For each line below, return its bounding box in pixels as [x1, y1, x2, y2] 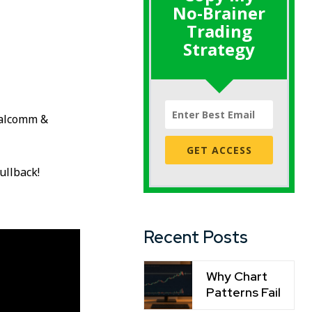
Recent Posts [143, 226, 248, 248]
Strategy [183, 37, 256, 61]
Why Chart [205, 267, 267, 284]
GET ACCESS [186, 143, 252, 157]
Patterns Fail [205, 283, 281, 300]
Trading [186, 19, 252, 42]
